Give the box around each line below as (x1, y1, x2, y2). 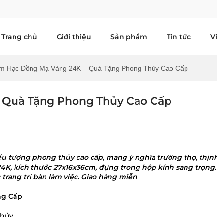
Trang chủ (1, 32, 37, 41)
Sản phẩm (110, 32, 147, 41)
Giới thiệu (57, 32, 91, 41)
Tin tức (167, 32, 191, 41)
